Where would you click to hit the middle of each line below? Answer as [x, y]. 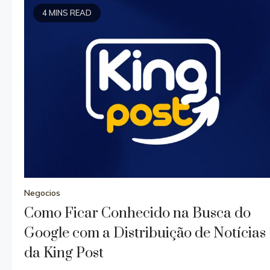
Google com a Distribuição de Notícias [145, 233]
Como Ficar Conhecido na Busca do [138, 213]
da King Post [64, 253]
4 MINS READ [67, 12]
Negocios [42, 193]
